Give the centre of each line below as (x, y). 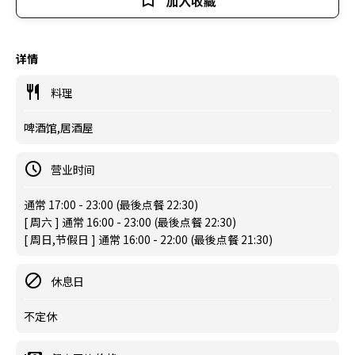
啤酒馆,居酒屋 (59, 128)
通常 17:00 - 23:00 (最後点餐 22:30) (111, 204)
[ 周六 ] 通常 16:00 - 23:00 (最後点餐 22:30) (130, 222)
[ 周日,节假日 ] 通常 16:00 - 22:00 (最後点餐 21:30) (148, 239)
